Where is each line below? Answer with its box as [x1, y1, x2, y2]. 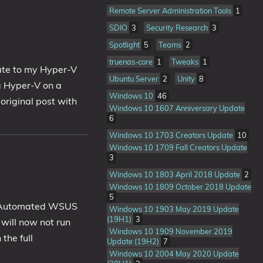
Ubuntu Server [109, 74, 160, 83]
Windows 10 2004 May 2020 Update [109, 249, 239, 258]
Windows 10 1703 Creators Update [109, 130, 235, 140]
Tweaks [171, 57, 200, 66]
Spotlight [109, 40, 141, 49]
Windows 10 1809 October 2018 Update [109, 182, 251, 191]
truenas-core [109, 57, 154, 66]
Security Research [146, 23, 210, 32]
